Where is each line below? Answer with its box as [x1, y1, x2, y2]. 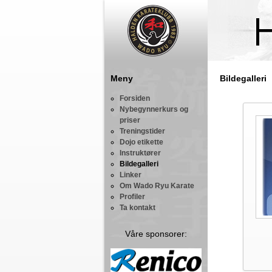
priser [120, 116, 140, 124]
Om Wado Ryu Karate [120, 182, 194, 190]
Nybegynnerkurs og [120, 105, 188, 114]
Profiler [120, 192, 145, 201]
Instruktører [120, 149, 161, 157]
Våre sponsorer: [125, 229, 187, 239]
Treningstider [120, 127, 165, 135]
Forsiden [120, 94, 150, 103]
